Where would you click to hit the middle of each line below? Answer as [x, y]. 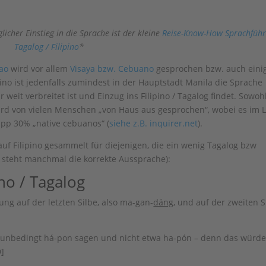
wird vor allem [39, 69]
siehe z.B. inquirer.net [154, 123]
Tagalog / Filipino [46, 47]
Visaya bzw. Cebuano [112, 69]
